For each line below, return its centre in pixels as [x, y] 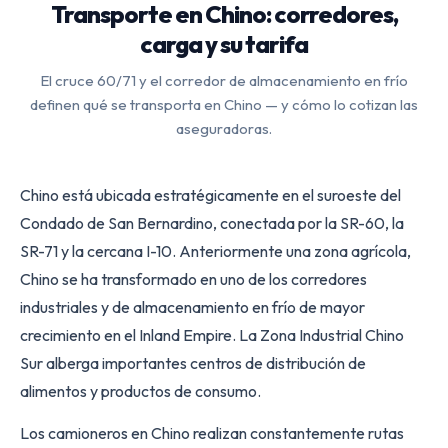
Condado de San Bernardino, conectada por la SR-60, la [212, 222]
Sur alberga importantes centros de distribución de [193, 362]
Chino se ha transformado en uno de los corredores [193, 278]
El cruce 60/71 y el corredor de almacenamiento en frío [224, 80]
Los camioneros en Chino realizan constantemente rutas [212, 432]
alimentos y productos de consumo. [140, 390]
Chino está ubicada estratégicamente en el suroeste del [210, 194]
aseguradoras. [224, 128]
